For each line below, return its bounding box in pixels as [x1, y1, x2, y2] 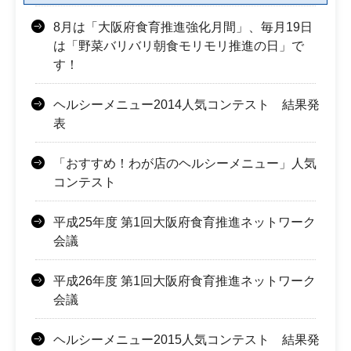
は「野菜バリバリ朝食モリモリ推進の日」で [53, 38, 304, 52]
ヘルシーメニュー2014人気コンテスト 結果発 [53, 97, 320, 111]
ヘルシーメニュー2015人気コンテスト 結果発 [53, 332, 320, 346]
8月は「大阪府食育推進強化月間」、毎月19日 [53, 20, 313, 34]
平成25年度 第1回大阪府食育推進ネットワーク [53, 215, 316, 229]
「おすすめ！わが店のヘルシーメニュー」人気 [53, 156, 317, 170]
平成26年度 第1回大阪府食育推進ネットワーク [53, 273, 316, 288]
